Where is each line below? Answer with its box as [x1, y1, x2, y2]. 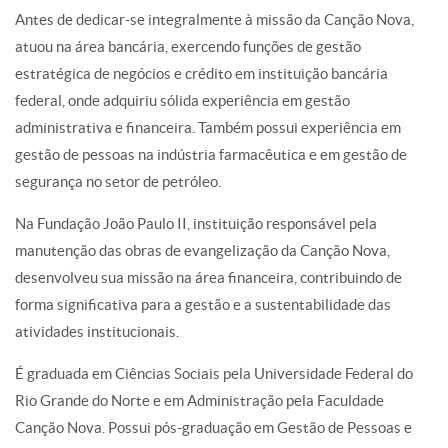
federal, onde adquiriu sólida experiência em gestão [15, 92, 350, 110]
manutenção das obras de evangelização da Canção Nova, [15, 242, 390, 260]
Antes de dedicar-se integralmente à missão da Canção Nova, [15, 11, 414, 29]
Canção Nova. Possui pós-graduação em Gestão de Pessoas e [15, 419, 412, 437]
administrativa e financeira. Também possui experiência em [15, 119, 401, 137]
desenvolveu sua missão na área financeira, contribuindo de [15, 269, 402, 287]
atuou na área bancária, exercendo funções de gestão [15, 38, 361, 56]
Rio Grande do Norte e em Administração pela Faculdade [15, 392, 384, 410]
